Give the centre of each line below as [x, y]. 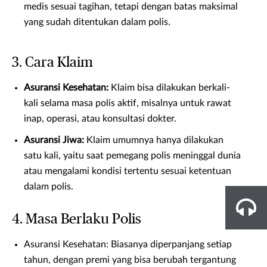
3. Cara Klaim [52, 63]
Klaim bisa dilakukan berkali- [169, 88]
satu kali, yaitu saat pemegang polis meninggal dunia [132, 156]
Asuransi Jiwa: [54, 140]
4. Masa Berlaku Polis [77, 219]
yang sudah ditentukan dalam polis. [97, 22]
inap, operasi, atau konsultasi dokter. [100, 119]
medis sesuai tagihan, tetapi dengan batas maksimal [131, 7]
